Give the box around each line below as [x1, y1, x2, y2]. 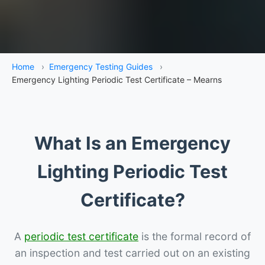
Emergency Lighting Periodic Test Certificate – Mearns [12, 74, 222, 85]
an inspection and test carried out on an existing [15, 246, 250, 259]
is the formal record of [138, 230, 251, 243]
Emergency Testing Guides [49, 61, 153, 72]
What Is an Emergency [34, 132, 231, 154]
